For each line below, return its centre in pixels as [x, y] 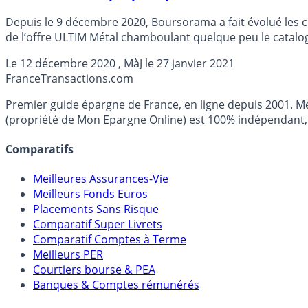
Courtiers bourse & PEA [94, 270]
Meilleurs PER [68, 255]
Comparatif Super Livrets [98, 224]
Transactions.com [87, 78]
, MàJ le [136, 63]
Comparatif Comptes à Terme [110, 240]
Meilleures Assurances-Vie [101, 179]
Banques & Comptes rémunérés [116, 285]
